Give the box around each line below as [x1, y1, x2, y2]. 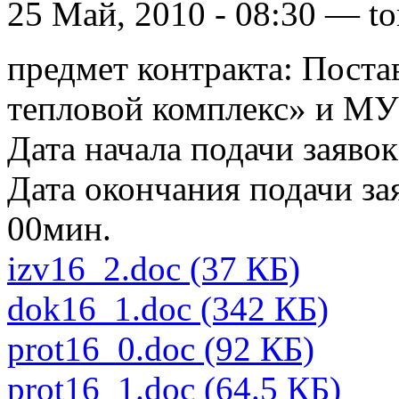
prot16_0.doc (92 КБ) [7, 329, 314, 368]
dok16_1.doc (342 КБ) [7, 289, 329, 328]
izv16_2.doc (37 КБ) [7, 248, 300, 288]
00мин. [7, 208, 111, 248]
